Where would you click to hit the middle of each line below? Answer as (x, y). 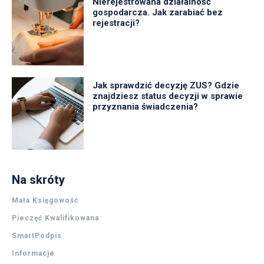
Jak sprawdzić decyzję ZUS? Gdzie (166, 86)
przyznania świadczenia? (147, 107)
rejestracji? (116, 23)
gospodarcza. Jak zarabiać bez (158, 12)
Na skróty (38, 179)
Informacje (33, 253)
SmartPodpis (37, 235)
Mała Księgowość (45, 200)
